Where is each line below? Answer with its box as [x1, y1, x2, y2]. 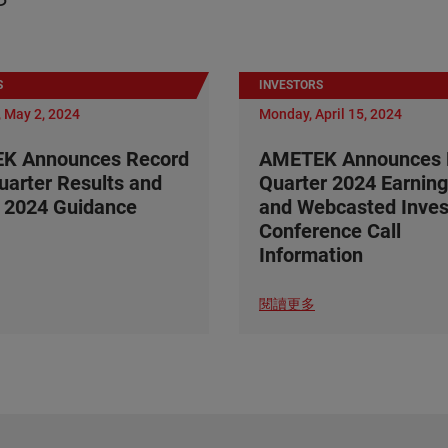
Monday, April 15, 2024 [259, 106, 402, 122]
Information [259, 243, 363, 267]
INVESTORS [259, 78, 323, 92]
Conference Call [259, 219, 401, 243]
